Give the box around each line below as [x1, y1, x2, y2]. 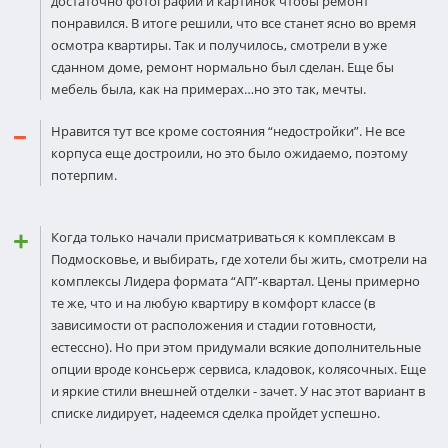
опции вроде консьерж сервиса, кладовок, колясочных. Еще [51, 360, 426, 378]
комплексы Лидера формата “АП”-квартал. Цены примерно [51, 272, 420, 290]
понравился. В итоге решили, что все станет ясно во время [51, 14, 416, 32]
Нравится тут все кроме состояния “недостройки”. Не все [51, 122, 405, 140]
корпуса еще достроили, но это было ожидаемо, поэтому [51, 144, 408, 162]
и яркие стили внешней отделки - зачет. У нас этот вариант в [51, 382, 425, 400]
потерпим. [51, 166, 117, 184]
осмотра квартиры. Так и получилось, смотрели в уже [51, 36, 387, 54]
